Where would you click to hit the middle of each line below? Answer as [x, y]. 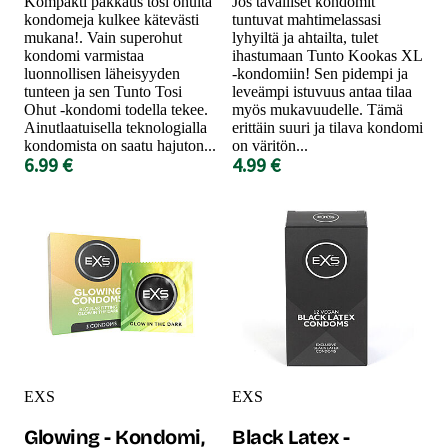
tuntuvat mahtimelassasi [306, 19]
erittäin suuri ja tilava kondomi [327, 127]
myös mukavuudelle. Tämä [317, 109]
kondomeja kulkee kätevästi [111, 19]
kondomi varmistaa [84, 55]
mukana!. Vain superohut [103, 37]
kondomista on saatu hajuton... [120, 145]
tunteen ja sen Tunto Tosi [103, 91]
